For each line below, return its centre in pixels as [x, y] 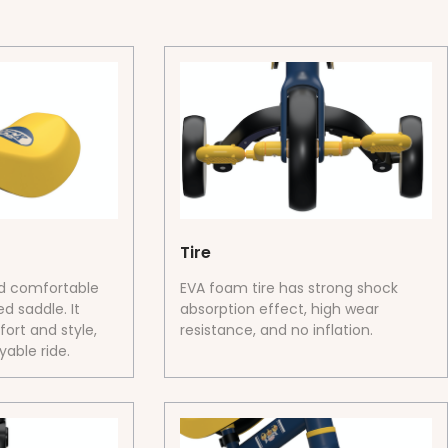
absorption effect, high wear [280, 309]
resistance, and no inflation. [277, 330]
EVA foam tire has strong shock [289, 288]
